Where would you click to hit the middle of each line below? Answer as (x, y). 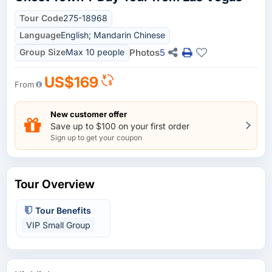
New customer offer (89, 114)
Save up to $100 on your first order (120, 126)
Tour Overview (55, 184)
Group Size (42, 52)
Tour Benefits (63, 211)
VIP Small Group (58, 225)
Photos (144, 52)
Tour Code (41, 18)
